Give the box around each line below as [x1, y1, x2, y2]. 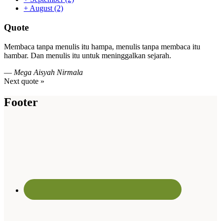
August [28, 4, 54, 13]
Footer [4, 95, 38, 109]
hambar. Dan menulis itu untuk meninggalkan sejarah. [4, 51, 171, 60]
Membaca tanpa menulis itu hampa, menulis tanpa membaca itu [4, 42, 200, 51]
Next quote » [4, 76, 44, 85]
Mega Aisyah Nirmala [14, 68, 83, 76]
